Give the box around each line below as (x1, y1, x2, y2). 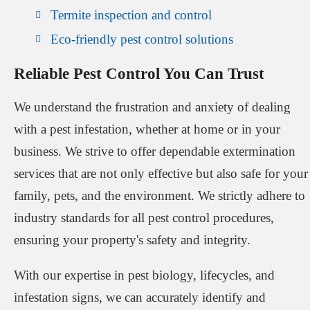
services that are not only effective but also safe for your (14, 165, 308, 181)
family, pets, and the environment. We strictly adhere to (14, 188, 305, 203)
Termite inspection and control (51, 7, 212, 22)
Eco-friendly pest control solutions (51, 31, 233, 46)
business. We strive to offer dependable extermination (14, 143, 295, 158)
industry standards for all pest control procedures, (14, 210, 274, 225)
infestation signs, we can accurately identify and (14, 290, 266, 305)
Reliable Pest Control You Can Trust (14, 64, 264, 82)
